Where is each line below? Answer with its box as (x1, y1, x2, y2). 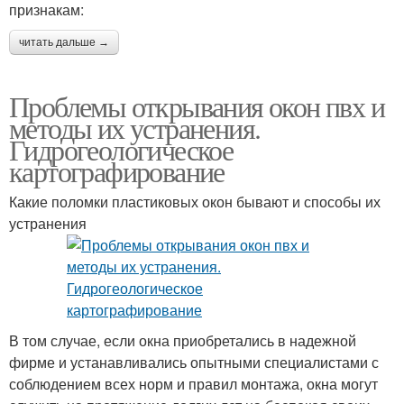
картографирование (9, 151, 225, 191)
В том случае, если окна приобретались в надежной (9, 330, 356, 352)
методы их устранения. (9, 108, 261, 148)
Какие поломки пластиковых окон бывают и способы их (9, 191, 381, 213)
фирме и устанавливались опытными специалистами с (9, 352, 379, 373)
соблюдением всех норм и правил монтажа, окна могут (9, 373, 378, 395)
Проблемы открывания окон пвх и (9, 87, 384, 126)
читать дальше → (19, 36, 109, 50)
